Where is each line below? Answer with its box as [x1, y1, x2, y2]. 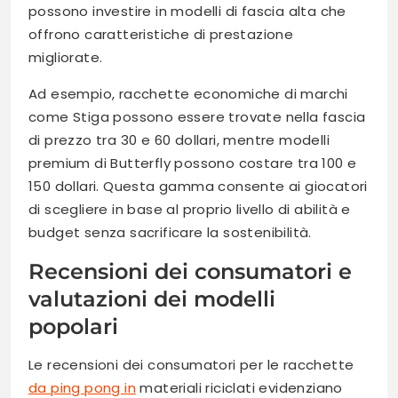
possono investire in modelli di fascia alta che [28, 2, 346, 21]
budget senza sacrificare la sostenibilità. [28, 223, 312, 243]
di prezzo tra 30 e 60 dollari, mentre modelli [28, 131, 330, 150]
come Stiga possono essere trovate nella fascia [28, 107, 366, 127]
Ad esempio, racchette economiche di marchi [28, 84, 348, 104]
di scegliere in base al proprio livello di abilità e [28, 200, 351, 219]
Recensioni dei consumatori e [28, 259, 352, 285]
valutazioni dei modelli [28, 286, 275, 313]
